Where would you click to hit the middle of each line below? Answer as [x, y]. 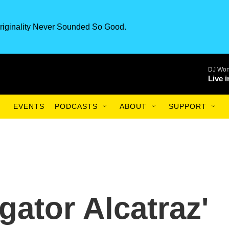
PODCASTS [76, 106]
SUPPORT [188, 106]
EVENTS [29, 106]
